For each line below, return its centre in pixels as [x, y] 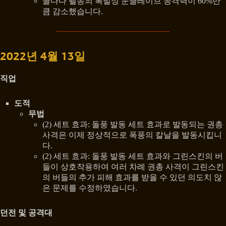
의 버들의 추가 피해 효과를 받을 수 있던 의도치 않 [132, 177]
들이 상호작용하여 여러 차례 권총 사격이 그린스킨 [133, 166]
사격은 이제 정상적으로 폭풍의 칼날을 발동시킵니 [132, 135]
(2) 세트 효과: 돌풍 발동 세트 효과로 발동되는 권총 [133, 124]
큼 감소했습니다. [73, 12]
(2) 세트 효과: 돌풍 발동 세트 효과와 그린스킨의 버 [133, 156]
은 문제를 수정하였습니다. [90, 188]
